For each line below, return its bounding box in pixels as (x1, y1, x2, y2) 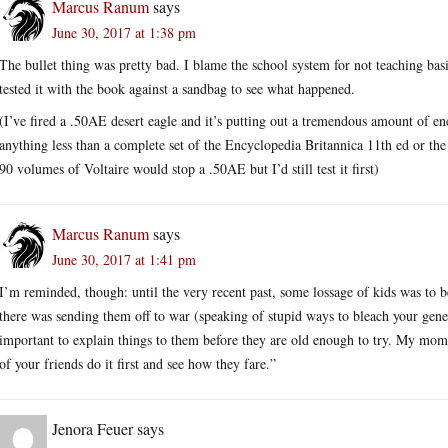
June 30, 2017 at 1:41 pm (52, 249, 196, 269)
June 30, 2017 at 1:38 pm (52, 22, 196, 42)
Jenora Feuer (52, 417, 133, 439)
